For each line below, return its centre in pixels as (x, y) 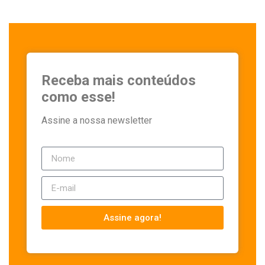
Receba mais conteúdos (119, 81)
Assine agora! (132, 217)
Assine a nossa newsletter (97, 121)
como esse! (78, 97)
